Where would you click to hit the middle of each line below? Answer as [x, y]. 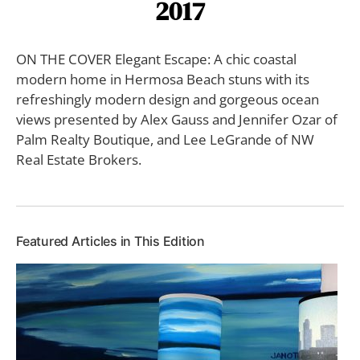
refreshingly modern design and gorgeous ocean [168, 99]
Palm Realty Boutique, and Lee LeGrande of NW [165, 139]
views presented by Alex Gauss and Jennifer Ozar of [177, 119]
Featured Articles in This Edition [110, 241]
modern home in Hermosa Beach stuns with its [163, 79]
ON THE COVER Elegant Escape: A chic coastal [156, 59]
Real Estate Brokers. [79, 159]
